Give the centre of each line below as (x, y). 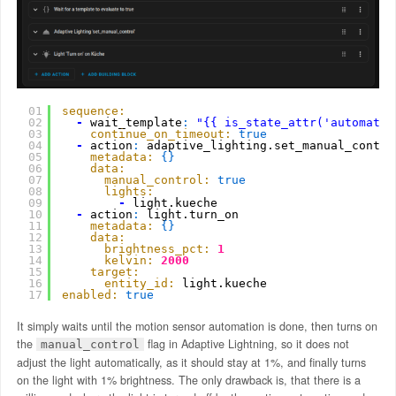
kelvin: (129, 260)
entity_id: (139, 283)
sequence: (93, 110)
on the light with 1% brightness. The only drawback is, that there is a (188, 381)
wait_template (136, 122)
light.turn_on (192, 214)
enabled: (90, 294)
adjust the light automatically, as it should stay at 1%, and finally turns (191, 363)
